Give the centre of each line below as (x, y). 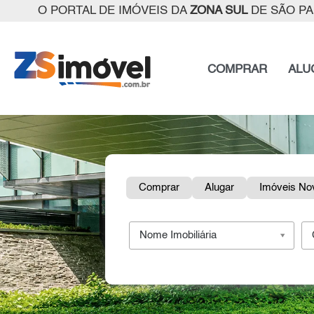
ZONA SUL (218, 11)
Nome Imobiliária (178, 235)
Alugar (220, 188)
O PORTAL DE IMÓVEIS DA (114, 11)
